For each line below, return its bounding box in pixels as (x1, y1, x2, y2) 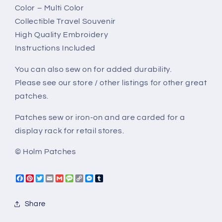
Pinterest (33, 174, 68, 182)
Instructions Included (14, 44, 96, 52)
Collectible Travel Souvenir (14, 17, 116, 25)
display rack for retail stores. (14, 126, 124, 135)
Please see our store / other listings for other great (14, 78, 207, 87)
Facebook (23, 174, 62, 182)
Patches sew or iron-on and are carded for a (14, 113, 185, 121)
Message (73, 174, 109, 182)
